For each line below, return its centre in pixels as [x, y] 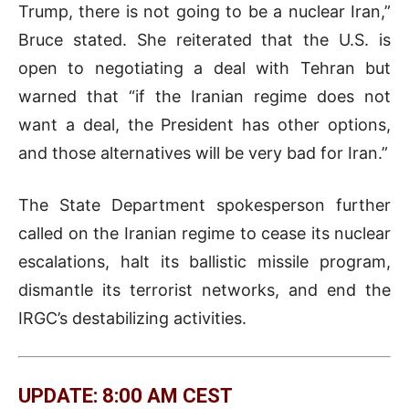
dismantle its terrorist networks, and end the [204, 289]
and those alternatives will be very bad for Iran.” [203, 152]
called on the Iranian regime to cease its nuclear [204, 233]
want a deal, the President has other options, [204, 124]
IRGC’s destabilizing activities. [132, 318]
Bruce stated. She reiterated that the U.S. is [204, 39]
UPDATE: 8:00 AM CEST [126, 395]
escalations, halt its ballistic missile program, [204, 261]
